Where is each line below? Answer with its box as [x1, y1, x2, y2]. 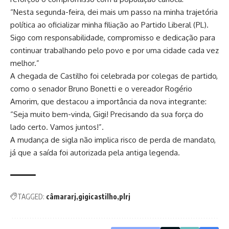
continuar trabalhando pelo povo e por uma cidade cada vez [10, 45, 219, 55]
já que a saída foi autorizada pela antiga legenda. [10, 147, 180, 157]
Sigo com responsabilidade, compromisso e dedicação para [10, 32, 215, 42]
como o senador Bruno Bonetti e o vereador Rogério [10, 83, 192, 94]
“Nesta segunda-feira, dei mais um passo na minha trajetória [10, 7, 218, 17]
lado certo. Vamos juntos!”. [10, 122, 104, 132]
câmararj [46, 192, 76, 201]
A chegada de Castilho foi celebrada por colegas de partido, [10, 71, 218, 81]
